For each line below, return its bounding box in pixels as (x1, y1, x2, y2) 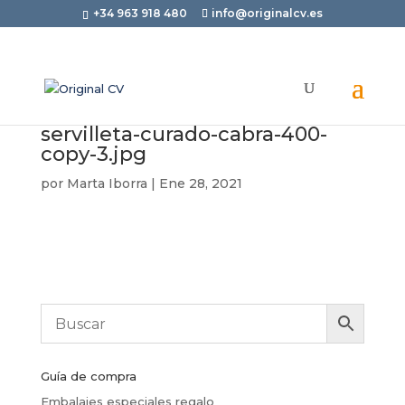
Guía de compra (40, 369, 137, 383)
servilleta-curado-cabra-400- (40, 122, 327, 146)
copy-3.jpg (40, 142, 146, 166)
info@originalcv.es (211, 6, 323, 20)
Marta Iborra (66, 175, 147, 192)
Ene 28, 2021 (158, 175, 242, 192)
